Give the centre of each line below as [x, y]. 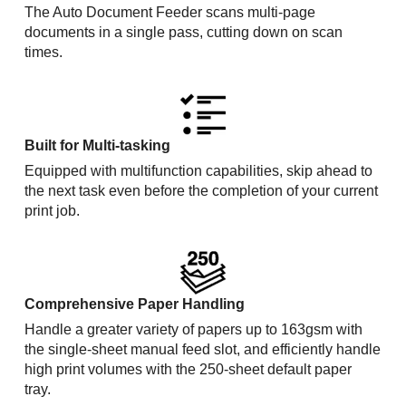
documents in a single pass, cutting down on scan [184, 32]
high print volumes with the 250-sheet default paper [188, 369]
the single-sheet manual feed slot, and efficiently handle [203, 349]
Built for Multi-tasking [98, 145]
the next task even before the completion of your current [202, 190]
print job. [53, 210]
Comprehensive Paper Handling [135, 304]
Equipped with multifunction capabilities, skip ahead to [199, 170]
